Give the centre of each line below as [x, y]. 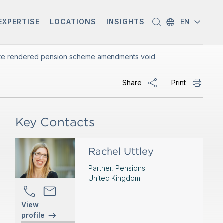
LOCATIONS [73, 22]
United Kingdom [114, 178]
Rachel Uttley [121, 151]
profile [33, 215]
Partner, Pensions [116, 168]
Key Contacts [55, 122]
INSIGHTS [125, 22]
